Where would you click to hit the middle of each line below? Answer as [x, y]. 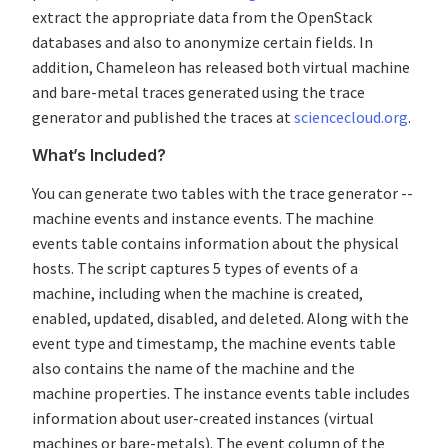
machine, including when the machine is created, [197, 293]
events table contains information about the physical [215, 243]
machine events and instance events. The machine [203, 218]
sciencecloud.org [351, 117]
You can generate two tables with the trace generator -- [222, 193]
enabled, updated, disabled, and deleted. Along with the [220, 318]
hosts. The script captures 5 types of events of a [195, 268]
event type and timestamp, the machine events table [214, 343]
